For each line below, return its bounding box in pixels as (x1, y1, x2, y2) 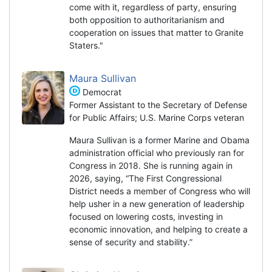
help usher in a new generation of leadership (69, 198, 245, 209)
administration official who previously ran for (69, 147, 244, 158)
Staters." (69, 39, 103, 50)
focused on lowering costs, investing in (69, 211, 223, 222)
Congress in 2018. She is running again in (69, 160, 233, 171)
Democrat (80, 86, 121, 97)
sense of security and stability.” (69, 236, 192, 247)
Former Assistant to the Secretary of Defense (69, 99, 247, 110)
